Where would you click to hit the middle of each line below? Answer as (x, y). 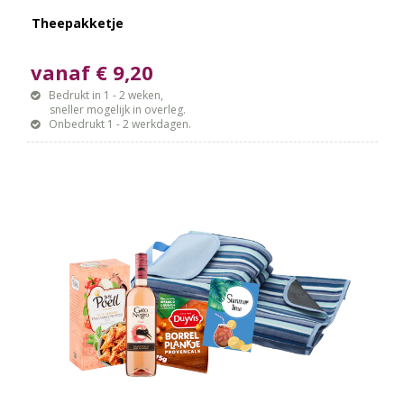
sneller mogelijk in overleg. (109, 110)
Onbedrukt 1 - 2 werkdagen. (120, 124)
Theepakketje (78, 23)
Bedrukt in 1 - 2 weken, (106, 96)
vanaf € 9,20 (92, 73)
